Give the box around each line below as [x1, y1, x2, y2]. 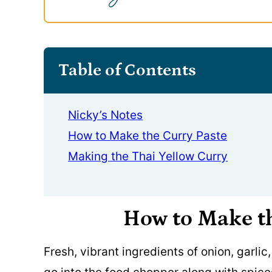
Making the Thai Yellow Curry [68, 149, 228, 163]
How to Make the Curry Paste [68, 129, 227, 143]
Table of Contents [58, 61, 196, 80]
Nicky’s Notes [68, 108, 143, 122]
